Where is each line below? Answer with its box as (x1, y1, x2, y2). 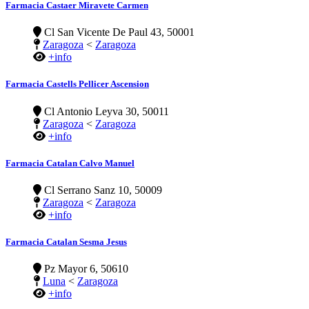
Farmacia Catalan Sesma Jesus (6, 237, 127, 248)
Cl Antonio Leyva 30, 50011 (41, 105, 169, 117)
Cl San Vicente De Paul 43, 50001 (41, 26, 195, 39)
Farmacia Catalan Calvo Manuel (6, 157, 134, 168)
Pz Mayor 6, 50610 (41, 263, 128, 275)
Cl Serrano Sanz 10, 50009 (41, 183, 162, 196)
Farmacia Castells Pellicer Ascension (6, 79, 149, 90)
